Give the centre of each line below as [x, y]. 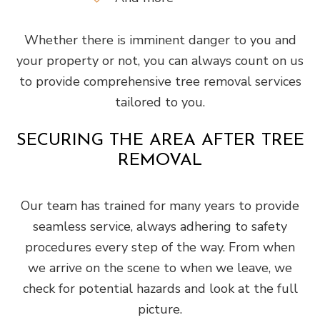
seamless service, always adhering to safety [160, 226]
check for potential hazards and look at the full [160, 289]
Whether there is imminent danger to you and [160, 40]
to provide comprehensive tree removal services [160, 81]
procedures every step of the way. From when [160, 247]
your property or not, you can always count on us [160, 61]
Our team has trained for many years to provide [160, 206]
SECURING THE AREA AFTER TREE [160, 141]
